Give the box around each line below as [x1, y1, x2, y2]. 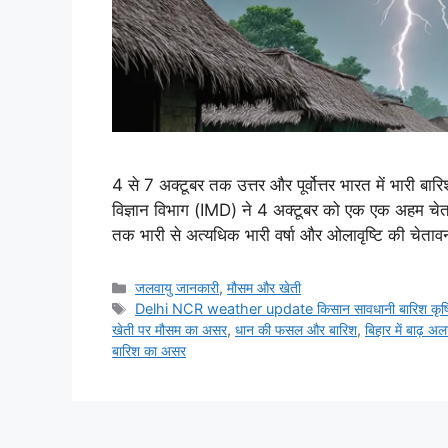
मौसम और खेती [227, 279, 302, 297]
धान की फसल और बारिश [235, 321, 357, 339]
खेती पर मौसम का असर [112, 321, 227, 339]
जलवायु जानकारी [135, 279, 220, 297]
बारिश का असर [112, 342, 186, 360]
